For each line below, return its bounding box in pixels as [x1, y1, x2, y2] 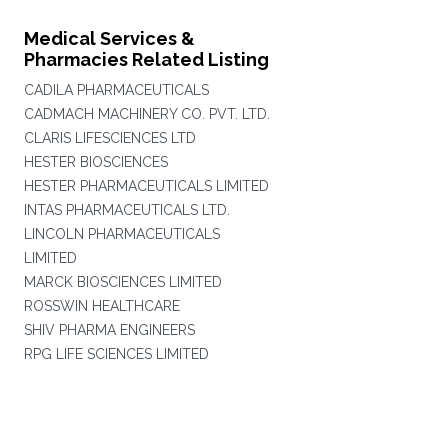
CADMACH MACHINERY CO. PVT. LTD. [23, 106, 270, 122]
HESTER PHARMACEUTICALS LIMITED [23, 178, 269, 194]
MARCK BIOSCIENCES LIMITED [23, 274, 222, 290]
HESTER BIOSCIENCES [23, 154, 168, 170]
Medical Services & [23, 28, 195, 49]
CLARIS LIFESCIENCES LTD [23, 130, 196, 146]
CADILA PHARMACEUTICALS [23, 82, 209, 98]
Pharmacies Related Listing [23, 49, 269, 70]
